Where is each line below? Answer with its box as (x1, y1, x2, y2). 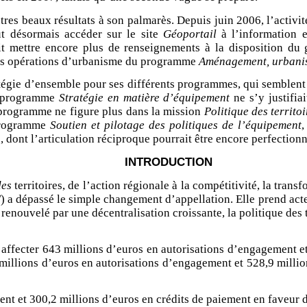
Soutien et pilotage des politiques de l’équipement (49, 119, 302, 132)
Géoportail (162, 27, 217, 40)
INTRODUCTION (124, 155, 212, 169)
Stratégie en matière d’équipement (59, 91, 234, 105)
